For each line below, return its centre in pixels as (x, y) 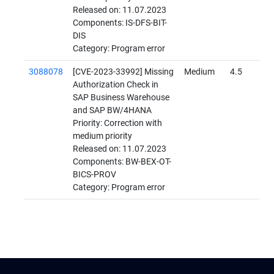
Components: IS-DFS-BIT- (120, 23)
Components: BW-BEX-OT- (122, 162)
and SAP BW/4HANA (112, 111)
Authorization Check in (116, 85)
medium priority (102, 136)
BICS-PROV (94, 175)
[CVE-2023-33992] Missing (123, 72)
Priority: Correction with (117, 124)
